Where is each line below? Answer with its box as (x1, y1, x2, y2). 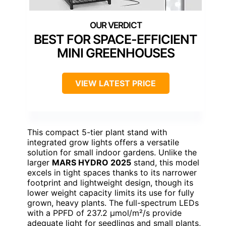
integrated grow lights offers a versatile (27, 137, 179, 147)
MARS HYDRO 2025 (52, 157, 131, 167)
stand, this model (131, 157, 199, 167)
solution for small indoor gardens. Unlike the (27, 147, 197, 157)
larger (27, 157, 52, 167)
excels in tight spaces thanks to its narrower (27, 167, 197, 178)
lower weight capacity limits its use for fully (27, 187, 194, 198)
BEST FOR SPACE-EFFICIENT (34, 31, 197, 47)
